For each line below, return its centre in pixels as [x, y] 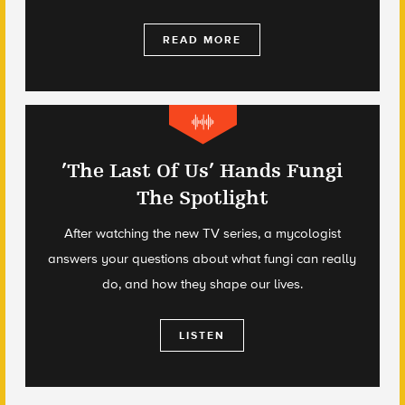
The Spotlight [202, 198]
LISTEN [202, 335]
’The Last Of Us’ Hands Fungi [202, 170]
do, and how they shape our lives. [202, 283]
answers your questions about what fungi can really [202, 258]
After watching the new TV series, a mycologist [202, 233]
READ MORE [202, 39]
